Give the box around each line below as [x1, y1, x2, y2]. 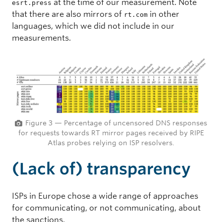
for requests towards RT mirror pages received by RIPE [18, 129, 204, 137]
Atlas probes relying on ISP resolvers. [48, 139, 174, 147]
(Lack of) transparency [12, 159, 191, 179]
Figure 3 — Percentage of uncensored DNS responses [25, 119, 207, 127]
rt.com [124, 11, 148, 19]
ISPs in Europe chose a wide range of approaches [12, 191, 198, 201]
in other [148, 9, 179, 19]
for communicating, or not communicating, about [12, 203, 201, 213]
